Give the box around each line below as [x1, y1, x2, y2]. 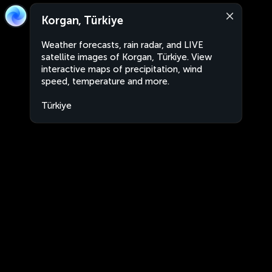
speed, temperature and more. [41, 76, 169, 87]
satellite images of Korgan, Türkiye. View [41, 52, 212, 63]
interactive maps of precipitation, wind [41, 64, 202, 75]
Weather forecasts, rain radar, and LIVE [41, 39, 203, 50]
